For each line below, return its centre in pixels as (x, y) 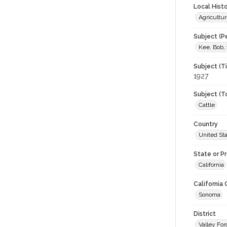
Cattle (207, 105)
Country (206, 124)
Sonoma (210, 195)
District (205, 214)
